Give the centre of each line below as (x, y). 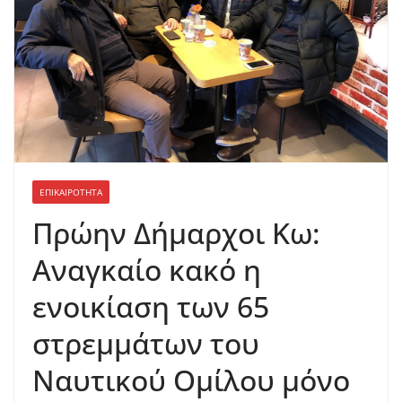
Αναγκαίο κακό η (147, 270)
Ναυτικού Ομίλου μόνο (191, 380)
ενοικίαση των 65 (151, 306)
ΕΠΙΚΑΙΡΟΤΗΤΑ (71, 192)
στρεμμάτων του (146, 343)
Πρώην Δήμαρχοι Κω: (176, 233)
